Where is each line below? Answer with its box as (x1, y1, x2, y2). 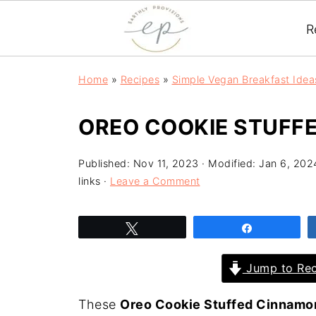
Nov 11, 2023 (133, 157, 199, 169)
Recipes (120, 73, 159, 85)
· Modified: (198, 157, 259, 169)
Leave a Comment (110, 175, 200, 187)
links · (78, 175, 110, 187)
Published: (78, 157, 133, 169)
